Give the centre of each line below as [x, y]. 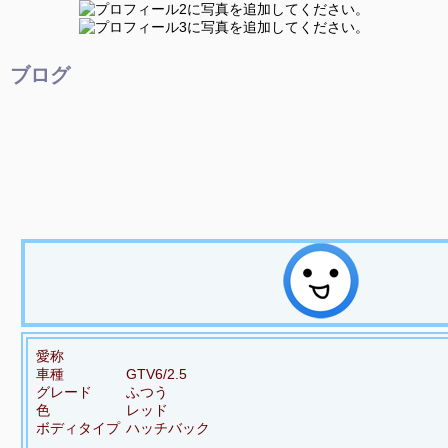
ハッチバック [167, 428]
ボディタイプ [77, 428]
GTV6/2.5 [156, 374]
